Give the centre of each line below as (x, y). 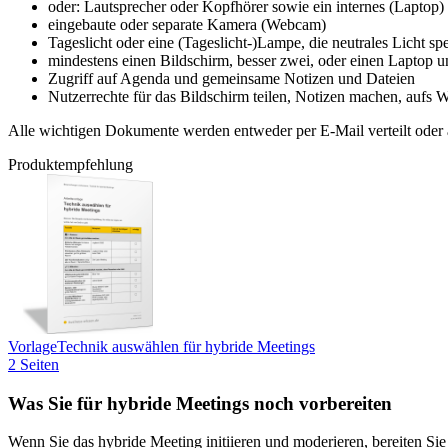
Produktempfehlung (70, 164)
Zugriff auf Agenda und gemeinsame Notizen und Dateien (231, 78)
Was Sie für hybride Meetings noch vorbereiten (200, 403)
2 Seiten (33, 364)
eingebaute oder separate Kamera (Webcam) (187, 24)
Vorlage (32, 346)
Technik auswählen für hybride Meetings (186, 346)
